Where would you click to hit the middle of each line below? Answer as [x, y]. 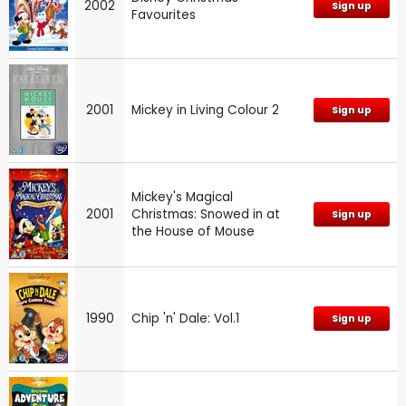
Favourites [164, 14]
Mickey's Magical [182, 197]
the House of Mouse [193, 231]
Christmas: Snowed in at [206, 214]
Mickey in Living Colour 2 [205, 110]
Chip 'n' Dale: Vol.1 [185, 318]
